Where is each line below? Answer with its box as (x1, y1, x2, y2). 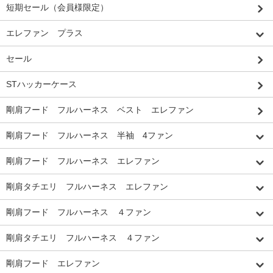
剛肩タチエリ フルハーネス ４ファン (6, 232, 160, 243)
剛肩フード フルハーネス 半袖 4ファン (6, 130, 173, 140)
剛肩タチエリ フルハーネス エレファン (6, 181, 168, 191)
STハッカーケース (6, 79, 77, 89)
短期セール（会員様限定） (6, 2, 108, 12)
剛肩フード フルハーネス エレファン (6, 155, 160, 166)
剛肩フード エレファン (6, 258, 100, 268)
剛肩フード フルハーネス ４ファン (6, 207, 151, 217)
